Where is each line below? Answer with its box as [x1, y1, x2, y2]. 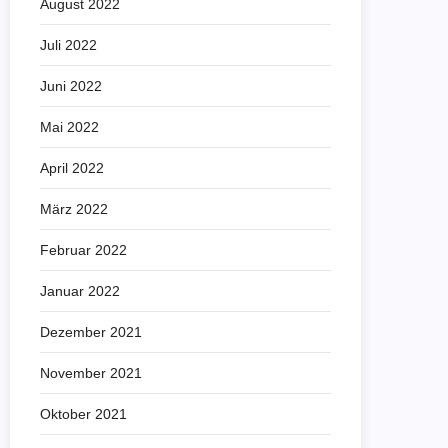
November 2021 [40, 365, 142, 381]
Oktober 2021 [40, 406, 127, 422]
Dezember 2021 [40, 324, 142, 340]
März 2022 [40, 201, 108, 217]
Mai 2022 [40, 119, 99, 135]
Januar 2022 [40, 283, 120, 299]
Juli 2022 [40, 37, 97, 53]
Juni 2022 [40, 78, 102, 94]
